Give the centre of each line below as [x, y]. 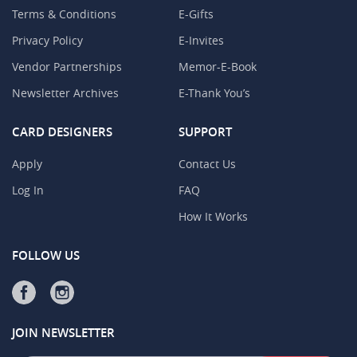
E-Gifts [196, 14]
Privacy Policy [47, 40]
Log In [28, 190]
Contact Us [207, 163]
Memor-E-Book [218, 66]
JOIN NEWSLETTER [63, 332]
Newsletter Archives [65, 92]
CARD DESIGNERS [62, 131]
